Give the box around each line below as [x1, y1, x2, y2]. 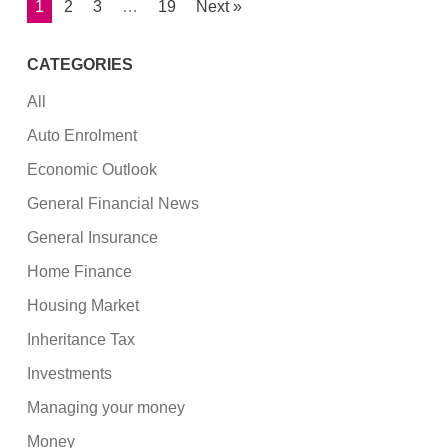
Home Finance [27, 262, 133, 280]
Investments [27, 364, 113, 382]
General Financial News [27, 194, 200, 212]
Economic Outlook [27, 160, 158, 178]
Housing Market [27, 296, 140, 314]
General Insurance [27, 228, 159, 246]
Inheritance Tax [27, 330, 136, 348]
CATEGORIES [27, 55, 134, 73]
